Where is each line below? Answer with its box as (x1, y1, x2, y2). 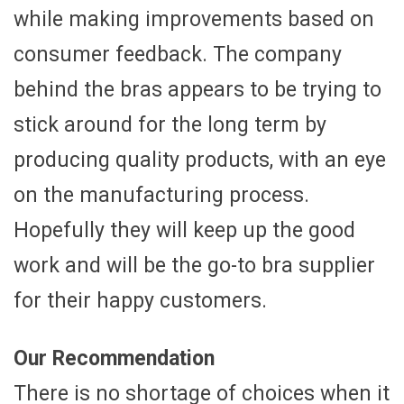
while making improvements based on (14, 7, 374, 32)
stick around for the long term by (14, 113, 326, 138)
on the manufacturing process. (14, 183, 309, 208)
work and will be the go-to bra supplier (14, 253, 375, 279)
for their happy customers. (14, 289, 267, 314)
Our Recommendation (14, 346, 215, 372)
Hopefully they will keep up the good (14, 218, 355, 243)
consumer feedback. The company (14, 42, 342, 68)
